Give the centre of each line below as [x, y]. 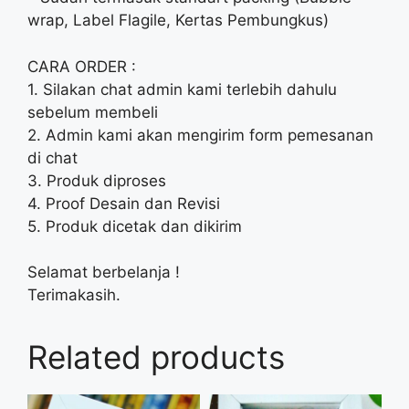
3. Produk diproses [97, 180]
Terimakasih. [74, 295]
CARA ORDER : [82, 66]
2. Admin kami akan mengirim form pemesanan [200, 135]
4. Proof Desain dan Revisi [124, 203]
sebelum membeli [93, 112]
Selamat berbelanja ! [104, 272]
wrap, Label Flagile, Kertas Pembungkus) [178, 20]
